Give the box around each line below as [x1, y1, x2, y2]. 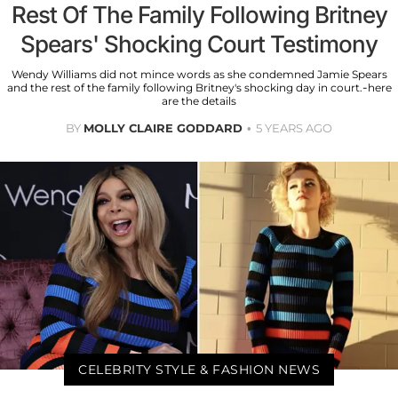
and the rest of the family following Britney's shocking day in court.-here [6, 80, 392, 94]
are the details [162, 93, 236, 107]
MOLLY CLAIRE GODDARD [84, 120, 243, 135]
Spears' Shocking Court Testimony [20, 29, 378, 58]
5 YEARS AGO [256, 120, 332, 135]
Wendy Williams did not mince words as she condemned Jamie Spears [11, 67, 387, 81]
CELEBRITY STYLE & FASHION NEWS [78, 362, 320, 378]
